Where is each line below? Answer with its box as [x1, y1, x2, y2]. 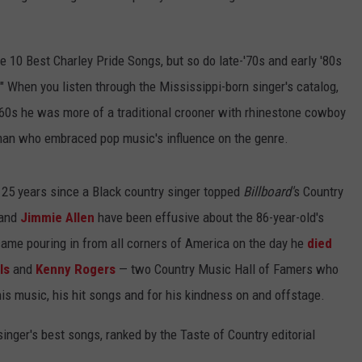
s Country [293, 183, 343, 200]
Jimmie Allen [20, 209, 95, 226]
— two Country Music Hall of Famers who [116, 261, 339, 278]
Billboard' [243, 183, 293, 200]
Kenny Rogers [36, 261, 116, 278]
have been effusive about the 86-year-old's [95, 209, 324, 226]
